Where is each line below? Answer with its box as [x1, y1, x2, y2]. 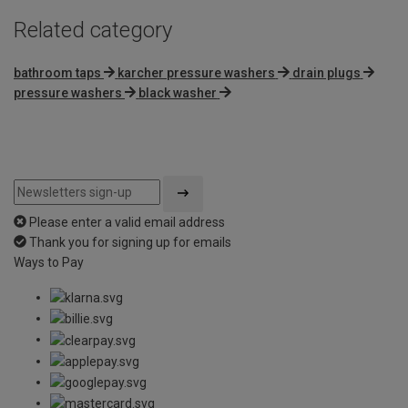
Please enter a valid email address [29, 214, 225, 229]
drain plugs [291, 65, 361, 80]
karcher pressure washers [117, 65, 276, 80]
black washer [138, 85, 218, 100]
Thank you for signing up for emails [29, 234, 231, 250]
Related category [14, 16, 172, 43]
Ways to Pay [14, 254, 84, 270]
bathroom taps [14, 65, 101, 80]
